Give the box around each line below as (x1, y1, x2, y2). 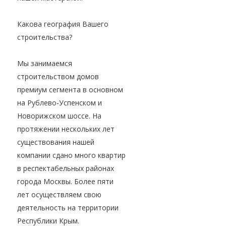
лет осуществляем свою (17, 190, 101, 200)
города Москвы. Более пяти (17, 177, 114, 187)
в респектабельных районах (17, 163, 114, 174)
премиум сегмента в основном (17, 85, 123, 95)
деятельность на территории (17, 203, 119, 213)
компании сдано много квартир (17, 150, 126, 160)
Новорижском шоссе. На (17, 111, 101, 121)
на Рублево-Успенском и (17, 98, 102, 108)
